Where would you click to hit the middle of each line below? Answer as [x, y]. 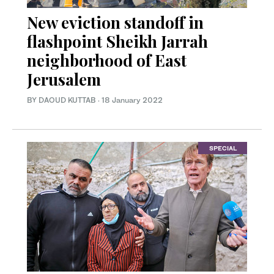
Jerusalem [64, 79]
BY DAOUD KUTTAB [62, 100]
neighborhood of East [107, 60]
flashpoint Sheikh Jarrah [117, 41]
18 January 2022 [132, 100]
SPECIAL [223, 148]
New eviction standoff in [115, 22]
